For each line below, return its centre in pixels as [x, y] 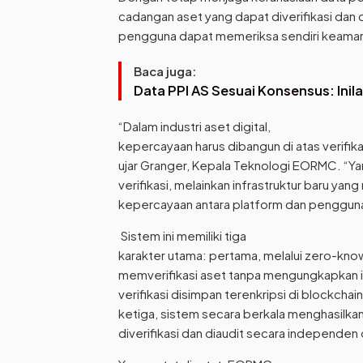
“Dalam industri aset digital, [194, 126]
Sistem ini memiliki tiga [182, 236]
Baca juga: [165, 71]
